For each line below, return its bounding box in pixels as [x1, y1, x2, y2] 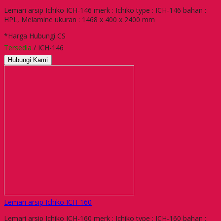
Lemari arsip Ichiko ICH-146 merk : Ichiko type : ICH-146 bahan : [4, 5, 206, 15]
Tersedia [4, 42, 32, 52]
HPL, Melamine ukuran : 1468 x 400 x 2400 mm [4, 14, 155, 24]
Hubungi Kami [8, 56, 48, 64]
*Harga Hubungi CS [4, 31, 66, 40]
